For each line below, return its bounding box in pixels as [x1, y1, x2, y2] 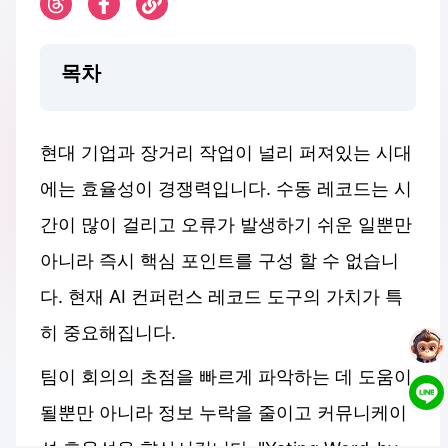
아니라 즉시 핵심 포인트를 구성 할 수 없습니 [40, 250, 399, 271]
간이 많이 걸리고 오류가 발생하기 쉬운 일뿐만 [40, 214, 412, 235]
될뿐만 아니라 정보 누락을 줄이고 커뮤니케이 [40, 402, 407, 423]
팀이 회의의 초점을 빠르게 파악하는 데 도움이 [40, 366, 412, 387]
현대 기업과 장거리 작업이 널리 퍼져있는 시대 [40, 142, 412, 163]
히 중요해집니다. [40, 322, 176, 343]
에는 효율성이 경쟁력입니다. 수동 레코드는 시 [40, 178, 412, 199]
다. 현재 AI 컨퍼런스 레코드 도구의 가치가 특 [40, 286, 403, 307]
